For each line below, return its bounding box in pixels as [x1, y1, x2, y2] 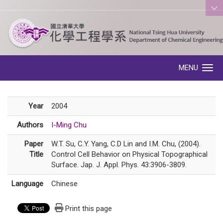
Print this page [65, 204, 112, 213]
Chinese [51, 179, 78, 188]
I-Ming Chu [51, 120, 87, 129]
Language [11, 179, 43, 188]
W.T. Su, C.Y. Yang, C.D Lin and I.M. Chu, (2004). [51, 139, 201, 148]
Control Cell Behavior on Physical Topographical [51, 149, 208, 159]
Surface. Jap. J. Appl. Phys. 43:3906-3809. [51, 160, 187, 169]
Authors [17, 120, 43, 129]
